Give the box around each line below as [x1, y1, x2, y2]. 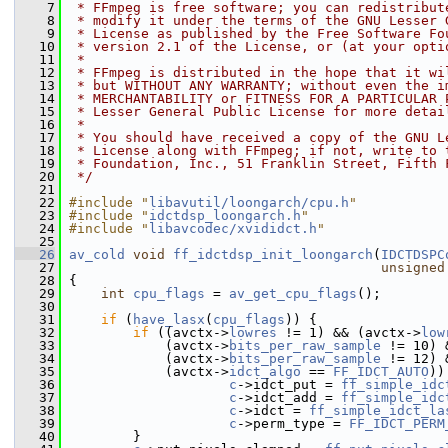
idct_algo [229, 364, 301, 379]
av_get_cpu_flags [229, 286, 357, 301]
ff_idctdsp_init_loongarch [173, 247, 373, 262]
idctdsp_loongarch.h [149, 208, 301, 223]
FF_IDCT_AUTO [333, 364, 429, 379]
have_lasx [133, 312, 205, 327]
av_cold [69, 247, 125, 262]
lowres [229, 325, 277, 340]
